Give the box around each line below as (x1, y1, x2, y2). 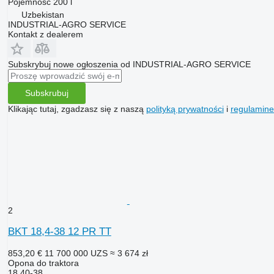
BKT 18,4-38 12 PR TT (7, 225, 111, 237)
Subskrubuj (24, 88, 68, 98)
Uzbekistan (21, 9, 64, 20)
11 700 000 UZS (44, 248, 108, 258)
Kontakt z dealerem (7, 29, 83, 39)
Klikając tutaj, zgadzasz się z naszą (7, 103, 146, 114)
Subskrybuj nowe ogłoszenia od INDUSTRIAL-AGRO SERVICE (7, 59, 251, 69)
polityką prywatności (146, 103, 224, 114)
